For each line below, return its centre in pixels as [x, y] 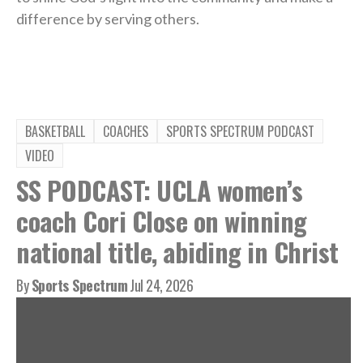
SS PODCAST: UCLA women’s [159, 190]
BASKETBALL [55, 131]
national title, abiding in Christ [177, 251]
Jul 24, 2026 [161, 285]
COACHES [126, 131]
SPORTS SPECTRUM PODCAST [240, 131]
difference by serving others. [108, 18]
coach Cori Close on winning [162, 220]
